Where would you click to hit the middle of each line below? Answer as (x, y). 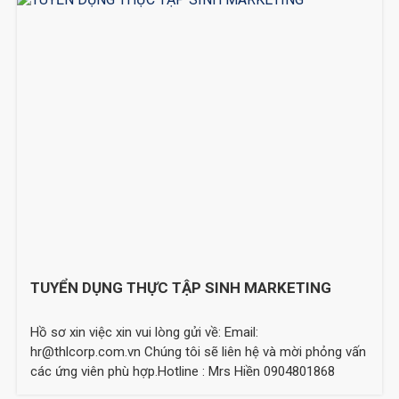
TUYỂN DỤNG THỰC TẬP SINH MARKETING (181, 287)
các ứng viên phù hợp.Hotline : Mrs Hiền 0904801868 (183, 371)
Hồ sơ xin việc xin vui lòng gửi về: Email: (145, 332)
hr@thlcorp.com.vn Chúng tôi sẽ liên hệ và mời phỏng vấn (199, 351)
